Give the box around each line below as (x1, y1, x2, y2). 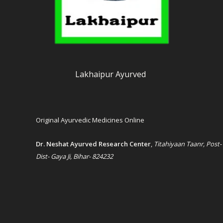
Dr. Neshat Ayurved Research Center (36, 139, 151, 148)
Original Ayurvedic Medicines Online (36, 115, 144, 125)
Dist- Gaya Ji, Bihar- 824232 (36, 151, 113, 161)
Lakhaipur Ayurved (75, 68, 146, 80)
